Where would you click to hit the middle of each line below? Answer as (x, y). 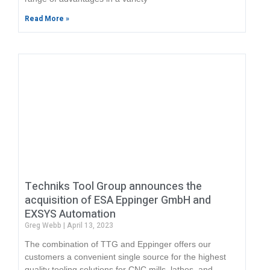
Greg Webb (44, 226)
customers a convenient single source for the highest (125, 257)
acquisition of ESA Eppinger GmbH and (118, 201)
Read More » (47, 19)
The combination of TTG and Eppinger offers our (118, 244)
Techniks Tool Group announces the (113, 187)
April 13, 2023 (89, 226)
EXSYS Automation (70, 215)
